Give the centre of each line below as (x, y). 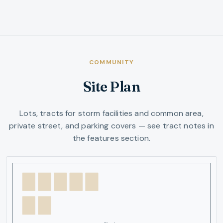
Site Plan (111, 86)
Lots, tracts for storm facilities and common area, (111, 113)
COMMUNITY (111, 62)
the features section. (111, 138)
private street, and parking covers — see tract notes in (111, 125)
